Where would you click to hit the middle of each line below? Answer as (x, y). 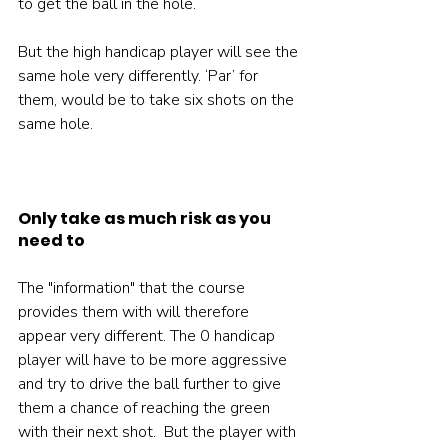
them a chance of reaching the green (146, 408)
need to (51, 241)
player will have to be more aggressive (154, 360)
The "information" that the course (133, 288)
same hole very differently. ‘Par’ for (140, 76)
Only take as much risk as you (146, 219)
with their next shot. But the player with (159, 432)
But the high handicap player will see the (160, 52)
